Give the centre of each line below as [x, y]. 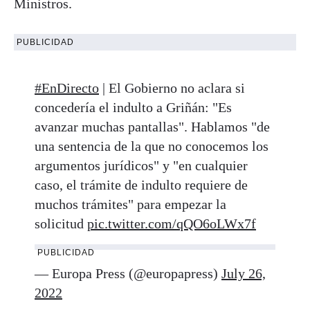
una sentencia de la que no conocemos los [152, 146]
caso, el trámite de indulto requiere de [141, 184]
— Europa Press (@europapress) [128, 273]
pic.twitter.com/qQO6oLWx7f [172, 223]
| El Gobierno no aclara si [172, 88]
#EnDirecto [67, 88]
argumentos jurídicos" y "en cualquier [141, 165]
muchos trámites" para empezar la [130, 204]
